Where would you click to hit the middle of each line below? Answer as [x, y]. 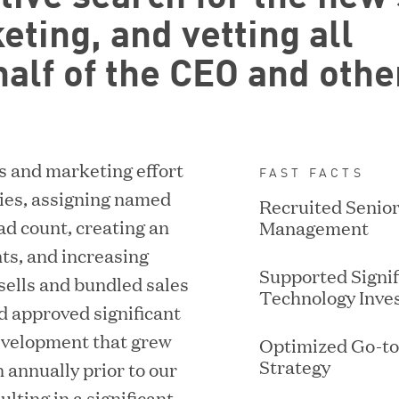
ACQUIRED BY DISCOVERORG [199, 171]
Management [313, 227]
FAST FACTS [311, 171]
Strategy [294, 366]
